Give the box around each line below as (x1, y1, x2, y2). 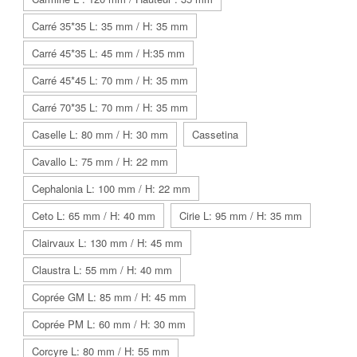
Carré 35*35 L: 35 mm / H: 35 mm (32, 18, 188, 33)
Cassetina (192, 126, 238, 142)
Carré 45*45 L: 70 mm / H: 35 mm (32, 72, 188, 88)
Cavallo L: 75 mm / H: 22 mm (32, 153, 168, 169)
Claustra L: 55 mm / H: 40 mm (32, 261, 172, 277)
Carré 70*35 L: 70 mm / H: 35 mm (32, 99, 188, 115)
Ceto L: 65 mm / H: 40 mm (32, 207, 155, 223)
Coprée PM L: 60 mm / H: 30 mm (32, 316, 186, 331)
